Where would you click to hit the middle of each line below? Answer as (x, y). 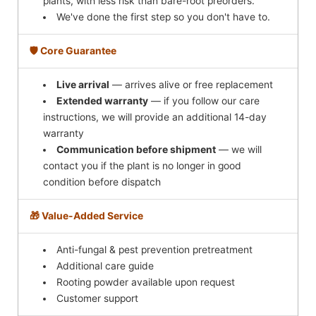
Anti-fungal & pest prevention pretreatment (155, 249)
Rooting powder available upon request (146, 282)
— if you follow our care (204, 101)
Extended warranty (103, 101)
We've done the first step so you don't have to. (164, 17)
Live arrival (83, 84)
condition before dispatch (102, 182)
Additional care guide (105, 266)
